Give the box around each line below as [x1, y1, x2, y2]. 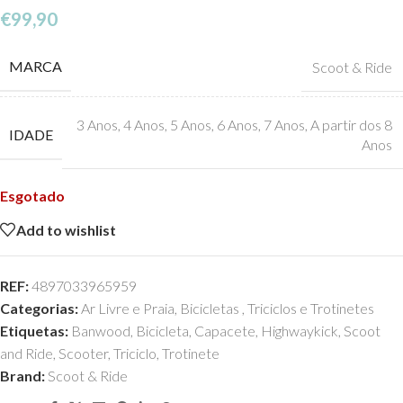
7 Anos [264, 116, 305, 133]
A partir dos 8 [310, 116, 392, 133]
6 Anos [217, 116, 258, 133]
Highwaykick [261, 322, 338, 339]
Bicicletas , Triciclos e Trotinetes [180, 300, 374, 317]
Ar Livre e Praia [81, 300, 175, 317]
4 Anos [123, 116, 165, 133]
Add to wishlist [16, 220, 116, 238]
